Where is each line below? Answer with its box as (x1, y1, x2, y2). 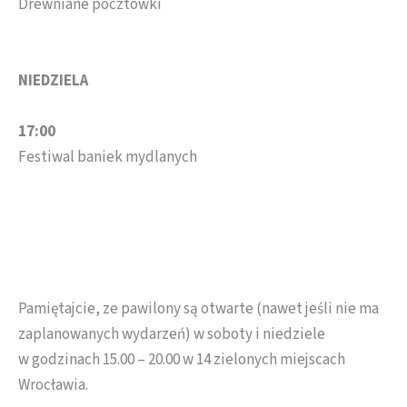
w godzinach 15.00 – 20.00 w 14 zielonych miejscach (18, 349, 345, 372)
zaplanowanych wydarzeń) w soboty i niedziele (18, 323, 325, 346)
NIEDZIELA (18, 70, 88, 92)
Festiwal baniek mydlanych (18, 146, 197, 168)
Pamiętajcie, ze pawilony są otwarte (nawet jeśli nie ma (18, 298, 379, 321)
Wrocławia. (18, 374, 88, 397)
